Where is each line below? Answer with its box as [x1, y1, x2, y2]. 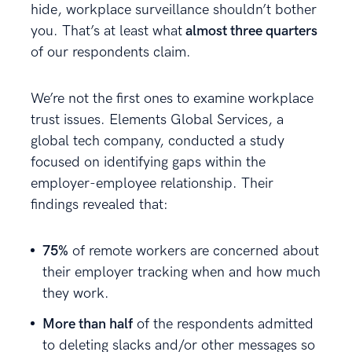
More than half [42, 315, 133, 332]
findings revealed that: [31, 196, 168, 213]
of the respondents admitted [133, 315, 313, 332]
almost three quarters [182, 22, 317, 39]
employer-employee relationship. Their [31, 174, 273, 192]
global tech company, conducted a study [31, 132, 284, 149]
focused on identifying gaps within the [31, 153, 266, 170]
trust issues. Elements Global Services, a [31, 111, 284, 128]
